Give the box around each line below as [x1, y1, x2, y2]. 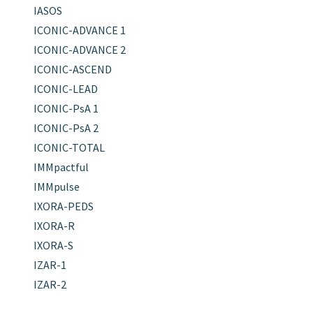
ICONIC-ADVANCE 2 [33, 42, 126, 57]
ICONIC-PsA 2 [33, 120, 99, 135]
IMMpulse [33, 179, 80, 194]
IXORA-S [33, 238, 73, 252]
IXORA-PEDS [33, 198, 94, 213]
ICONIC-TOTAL [33, 140, 105, 154]
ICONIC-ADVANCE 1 [33, 22, 126, 37]
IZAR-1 [33, 257, 66, 272]
